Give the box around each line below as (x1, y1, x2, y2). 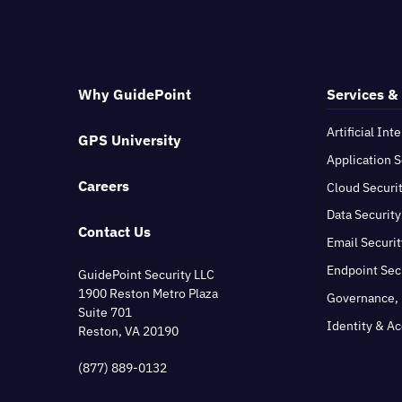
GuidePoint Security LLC (78, 266, 214, 283)
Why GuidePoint (78, 84, 191, 103)
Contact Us (78, 223, 151, 241)
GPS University (78, 131, 181, 150)
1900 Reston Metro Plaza (78, 284, 218, 301)
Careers (78, 177, 129, 196)
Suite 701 (78, 303, 132, 320)
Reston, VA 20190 (78, 322, 179, 339)
